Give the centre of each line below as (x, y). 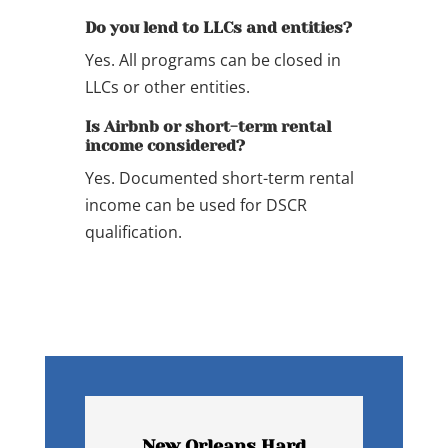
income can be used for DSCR (195, 205)
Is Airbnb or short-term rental (207, 127)
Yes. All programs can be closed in (212, 60)
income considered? (164, 146)
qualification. (133, 232)
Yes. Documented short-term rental (219, 178)
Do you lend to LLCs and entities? (218, 28)
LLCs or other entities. (167, 87)
